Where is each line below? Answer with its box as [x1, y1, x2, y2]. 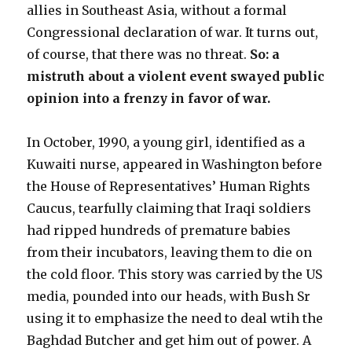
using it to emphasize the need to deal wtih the [27, 310, 324, 327]
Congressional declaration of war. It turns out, [27, 24, 319, 41]
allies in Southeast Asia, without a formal [27, 2, 288, 19]
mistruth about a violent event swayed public [27, 68, 325, 85]
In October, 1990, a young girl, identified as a [27, 134, 306, 151]
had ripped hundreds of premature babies [27, 222, 291, 239]
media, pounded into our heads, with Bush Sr [27, 288, 311, 305]
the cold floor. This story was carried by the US [27, 266, 323, 283]
